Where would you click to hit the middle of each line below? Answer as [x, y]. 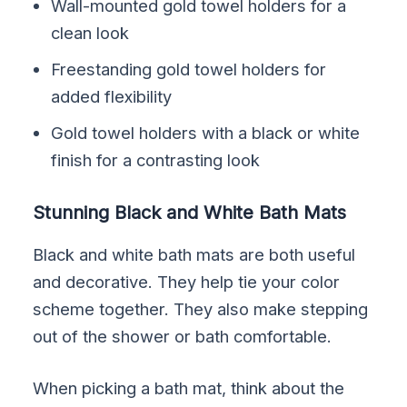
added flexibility [112, 96]
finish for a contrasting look [156, 159]
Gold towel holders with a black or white [206, 132]
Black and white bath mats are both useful [194, 254]
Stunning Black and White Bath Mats [190, 212]
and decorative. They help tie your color [187, 281]
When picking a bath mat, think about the [189, 388]
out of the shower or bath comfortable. [183, 336]
